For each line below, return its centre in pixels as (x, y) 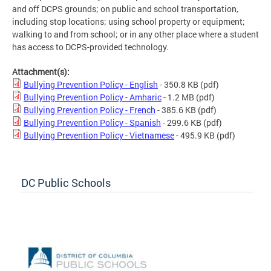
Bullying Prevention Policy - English (91, 85)
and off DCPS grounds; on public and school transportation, (125, 9)
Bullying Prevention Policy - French (90, 110)
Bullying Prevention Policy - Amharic (93, 97)
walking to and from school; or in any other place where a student (135, 34)
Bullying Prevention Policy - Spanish (92, 123)
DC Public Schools (66, 183)
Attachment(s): (42, 72)
